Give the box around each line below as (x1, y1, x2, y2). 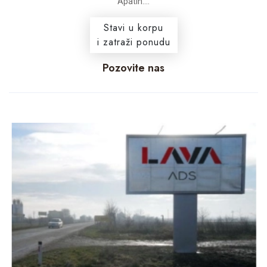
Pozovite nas (103, 60, 164, 76)
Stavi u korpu (104, 20, 163, 35)
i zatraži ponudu (97, 35, 170, 49)
